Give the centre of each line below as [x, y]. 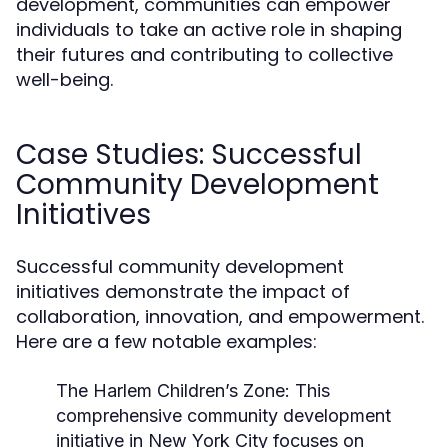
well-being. [64, 79]
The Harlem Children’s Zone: [173, 390]
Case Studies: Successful [189, 154]
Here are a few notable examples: [166, 341]
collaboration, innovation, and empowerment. [220, 316]
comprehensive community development [223, 415]
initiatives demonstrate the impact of [183, 291]
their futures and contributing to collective [204, 54]
